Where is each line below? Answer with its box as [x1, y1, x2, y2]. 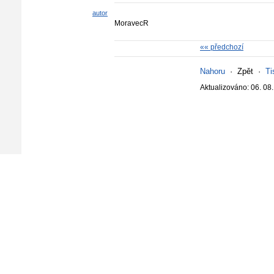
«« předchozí [200, 43, 243, 51]
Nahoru [200, 67, 225, 76]
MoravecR [114, 19, 149, 28]
